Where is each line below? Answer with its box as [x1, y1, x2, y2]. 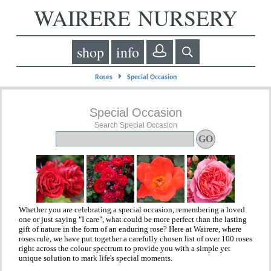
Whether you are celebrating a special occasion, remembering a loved [19, 205, 246, 215]
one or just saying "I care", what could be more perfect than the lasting [19, 215, 247, 224]
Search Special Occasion [94, 121, 177, 129]
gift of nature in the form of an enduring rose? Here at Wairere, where [19, 224, 242, 234]
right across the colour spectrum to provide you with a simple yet [19, 244, 231, 253]
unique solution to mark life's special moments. [19, 253, 173, 263]
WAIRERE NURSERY [19, 3, 252, 32]
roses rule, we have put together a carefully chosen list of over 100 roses [19, 234, 253, 244]
